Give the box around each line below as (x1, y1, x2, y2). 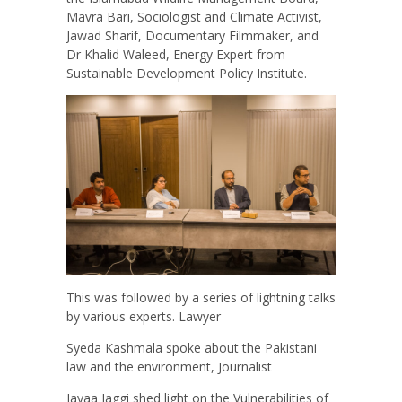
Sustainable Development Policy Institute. (66, 65, 307, 83)
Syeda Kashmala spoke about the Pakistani (66, 338, 317, 356)
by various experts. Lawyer (66, 307, 221, 325)
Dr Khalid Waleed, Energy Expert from (66, 46, 285, 64)
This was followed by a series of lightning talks (66, 288, 336, 306)
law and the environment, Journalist (66, 357, 272, 375)
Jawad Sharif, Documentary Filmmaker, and (66, 27, 319, 45)
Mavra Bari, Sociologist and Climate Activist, (66, 8, 322, 26)
